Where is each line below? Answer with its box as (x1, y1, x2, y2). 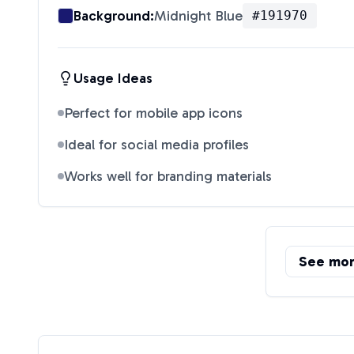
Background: (73, 7, 154, 24)
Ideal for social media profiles (64, 136, 249, 153)
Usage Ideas (73, 70, 153, 87)
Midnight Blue (154, 7, 243, 24)
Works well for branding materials (64, 168, 272, 185)
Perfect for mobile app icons (64, 104, 243, 122)
